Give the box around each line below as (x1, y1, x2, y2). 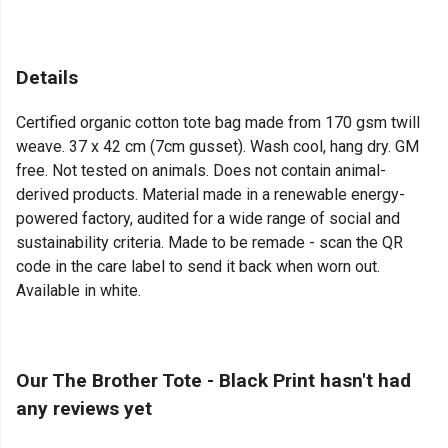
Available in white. (16, 281, 141, 301)
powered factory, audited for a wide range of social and (16, 209, 400, 229)
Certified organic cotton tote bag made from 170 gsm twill (16, 113, 420, 133)
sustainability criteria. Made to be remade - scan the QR (16, 233, 403, 253)
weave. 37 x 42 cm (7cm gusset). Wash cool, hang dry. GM (16, 137, 419, 157)
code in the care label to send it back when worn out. (16, 257, 380, 277)
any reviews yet (16, 397, 152, 421)
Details (16, 66, 78, 89)
